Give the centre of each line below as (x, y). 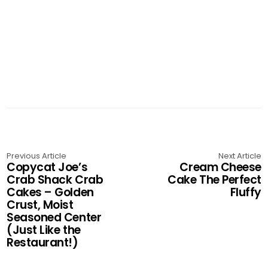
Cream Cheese (220, 167)
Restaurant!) (42, 243)
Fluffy (246, 192)
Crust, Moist (40, 205)
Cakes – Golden (50, 192)
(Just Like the (44, 230)
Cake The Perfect (214, 180)
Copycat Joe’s (47, 167)
